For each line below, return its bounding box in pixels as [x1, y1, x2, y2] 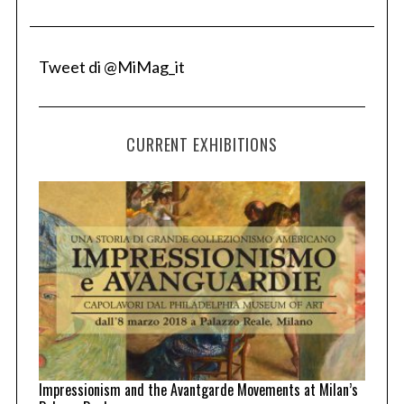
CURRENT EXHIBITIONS [125, 133, 279, 156]
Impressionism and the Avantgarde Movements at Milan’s [38, 379, 358, 400]
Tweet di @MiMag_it [38, 57, 185, 77]
